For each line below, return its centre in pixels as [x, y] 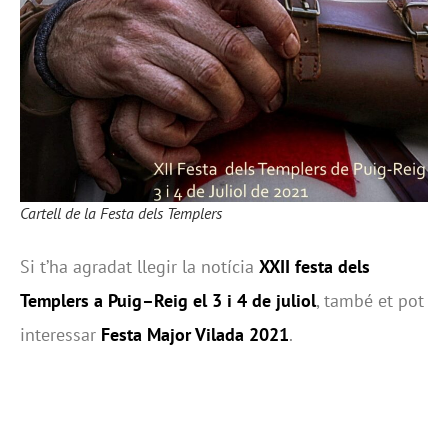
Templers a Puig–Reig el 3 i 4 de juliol [168, 300]
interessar [60, 334]
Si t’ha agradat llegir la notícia [139, 266]
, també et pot [370, 300]
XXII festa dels [314, 266]
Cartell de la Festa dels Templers [121, 212]
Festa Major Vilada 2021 [195, 334]
